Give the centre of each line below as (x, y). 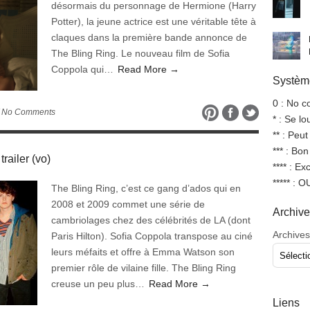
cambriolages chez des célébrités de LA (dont (151, 220)
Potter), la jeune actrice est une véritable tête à (154, 21)
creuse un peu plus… (99, 284)
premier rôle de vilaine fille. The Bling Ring (144, 268)
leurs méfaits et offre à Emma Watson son (143, 252)
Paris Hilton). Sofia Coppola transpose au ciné (152, 236)
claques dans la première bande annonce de (149, 37)
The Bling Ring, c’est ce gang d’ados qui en (146, 188)
